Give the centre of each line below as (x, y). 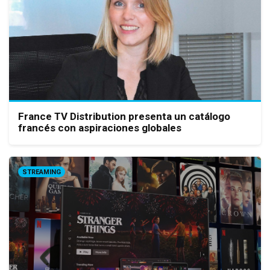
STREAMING (42, 172)
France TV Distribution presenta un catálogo (124, 117)
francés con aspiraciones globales (100, 128)
